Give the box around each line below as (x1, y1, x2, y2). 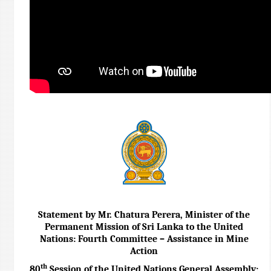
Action (130, 246, 158, 256)
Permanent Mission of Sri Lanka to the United (45, 221, 244, 232)
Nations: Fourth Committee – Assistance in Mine (39, 233, 249, 244)
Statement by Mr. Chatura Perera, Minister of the (38, 209, 250, 220)
